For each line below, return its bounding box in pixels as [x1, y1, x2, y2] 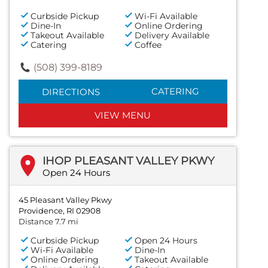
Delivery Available [135, 29, 210, 41]
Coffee [135, 39, 162, 50]
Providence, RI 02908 [19, 205, 100, 215]
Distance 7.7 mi [19, 216, 78, 226]
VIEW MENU [95, 109, 151, 121]
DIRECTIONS [41, 86, 100, 98]
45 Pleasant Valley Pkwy [19, 194, 112, 205]
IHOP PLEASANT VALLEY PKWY [42, 154, 214, 167]
